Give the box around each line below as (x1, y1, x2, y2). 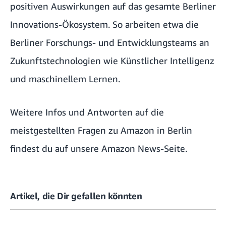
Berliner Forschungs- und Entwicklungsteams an (10, 36, 209, 48)
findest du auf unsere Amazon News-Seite (10, 142, 185, 154)
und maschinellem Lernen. (10, 73, 120, 84)
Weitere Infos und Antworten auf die (10, 106, 164, 118)
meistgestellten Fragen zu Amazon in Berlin (10, 124, 192, 136)
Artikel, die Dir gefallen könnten (10, 190, 142, 201)
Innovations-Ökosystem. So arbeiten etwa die (10, 18, 199, 30)
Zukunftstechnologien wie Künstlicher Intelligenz (10, 54, 214, 66)
